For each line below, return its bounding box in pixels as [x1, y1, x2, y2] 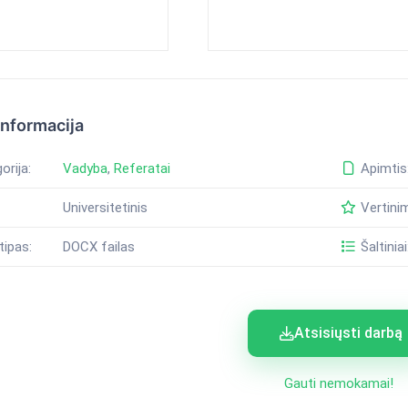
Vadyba [62, 160, 107, 178]
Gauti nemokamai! [284, 375, 394, 393]
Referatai [113, 160, 170, 178]
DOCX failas [62, 239, 135, 256]
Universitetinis [62, 199, 148, 217]
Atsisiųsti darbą [294, 324, 403, 342]
